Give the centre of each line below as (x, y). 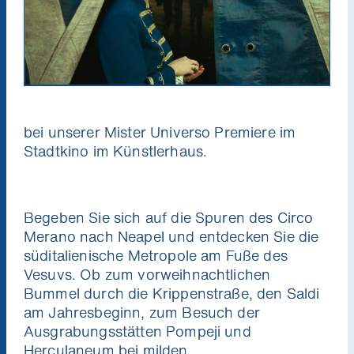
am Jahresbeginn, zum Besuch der (142, 312)
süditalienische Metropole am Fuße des (156, 255)
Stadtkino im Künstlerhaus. (116, 151)
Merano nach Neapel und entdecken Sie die (171, 236)
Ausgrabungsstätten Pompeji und (137, 331)
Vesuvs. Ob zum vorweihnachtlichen (147, 274)
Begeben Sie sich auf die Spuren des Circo (169, 217)
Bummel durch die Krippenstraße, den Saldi (172, 293)
